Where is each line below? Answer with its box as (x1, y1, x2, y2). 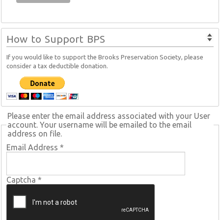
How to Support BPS (6, 33, 105, 45)
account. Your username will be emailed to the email (7, 120, 192, 130)
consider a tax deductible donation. (6, 62, 108, 70)
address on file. (7, 129, 62, 138)
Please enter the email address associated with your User (7, 111, 210, 121)
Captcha (6, 175, 36, 185)
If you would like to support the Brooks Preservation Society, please (6, 54, 203, 61)
